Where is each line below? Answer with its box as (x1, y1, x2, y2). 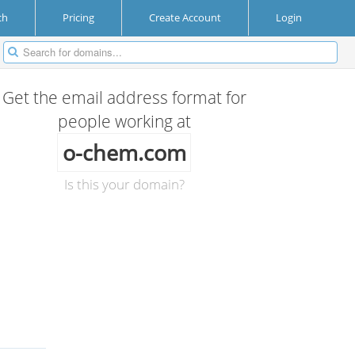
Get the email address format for (2, 86, 246, 109)
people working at (57, 110, 191, 132)
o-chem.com (62, 138, 186, 167)
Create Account (149, 10, 221, 25)
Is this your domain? (63, 175, 185, 193)
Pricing (63, 10, 94, 25)
